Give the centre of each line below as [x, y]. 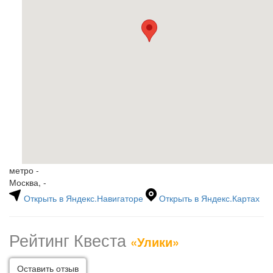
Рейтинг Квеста [70, 240]
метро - [24, 170]
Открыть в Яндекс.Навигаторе [83, 198]
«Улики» [155, 242]
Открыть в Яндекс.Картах [208, 198]
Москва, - [28, 182]
